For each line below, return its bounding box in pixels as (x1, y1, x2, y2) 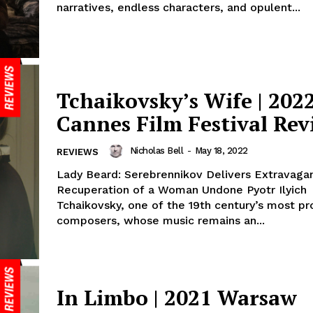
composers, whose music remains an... (57, 213, 265, 227)
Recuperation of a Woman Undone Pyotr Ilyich (57, 182, 307, 196)
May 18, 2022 (194, 145, 248, 156)
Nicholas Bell (129, 145, 183, 156)
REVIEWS (57, 146, 99, 157)
